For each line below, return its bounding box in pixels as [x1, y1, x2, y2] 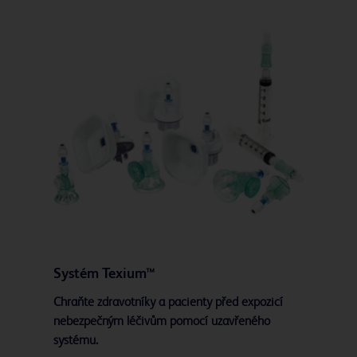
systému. [53, 335, 98, 348]
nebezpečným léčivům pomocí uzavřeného [53, 316, 270, 329]
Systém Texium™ [53, 267, 155, 282]
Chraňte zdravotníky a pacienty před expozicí [53, 296, 283, 310]
